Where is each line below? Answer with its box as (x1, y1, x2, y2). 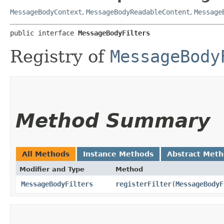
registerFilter (115, 179, 171, 188)
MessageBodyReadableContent (86, 7, 190, 16)
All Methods (22, 149, 69, 158)
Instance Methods (83, 149, 153, 158)
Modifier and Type (19, 165, 84, 173)
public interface (10, 28, 78, 37)
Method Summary (15, 109, 210, 132)
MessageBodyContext (10, 7, 82, 16)
